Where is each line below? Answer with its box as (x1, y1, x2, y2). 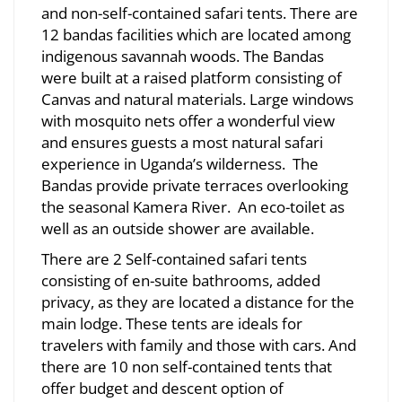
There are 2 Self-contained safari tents (41, 248, 307, 269)
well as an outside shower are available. (41, 217, 314, 239)
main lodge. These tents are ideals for (41, 312, 302, 334)
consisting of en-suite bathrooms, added (41, 269, 320, 291)
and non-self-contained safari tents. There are (41, 2, 358, 23)
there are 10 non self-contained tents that (41, 355, 332, 377)
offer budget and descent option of (41, 377, 284, 398)
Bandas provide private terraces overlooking (41, 174, 348, 196)
